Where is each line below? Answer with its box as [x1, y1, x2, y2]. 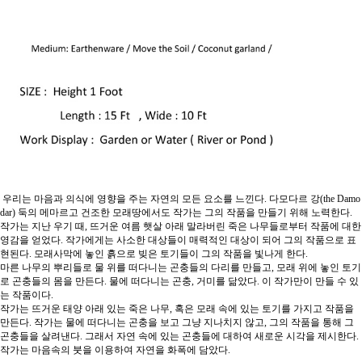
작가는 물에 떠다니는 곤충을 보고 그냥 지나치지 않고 [34, 317, 264, 329]
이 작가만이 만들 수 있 [262, 276, 359, 288]
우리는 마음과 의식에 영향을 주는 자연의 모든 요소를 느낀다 [2, 193, 264, 205]
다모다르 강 [269, 193, 320, 205]
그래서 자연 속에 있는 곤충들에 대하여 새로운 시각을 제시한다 [85, 330, 356, 343]
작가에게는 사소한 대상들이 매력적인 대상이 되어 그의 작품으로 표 [65, 234, 356, 246]
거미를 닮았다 [196, 276, 257, 288]
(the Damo [320, 193, 360, 205]
